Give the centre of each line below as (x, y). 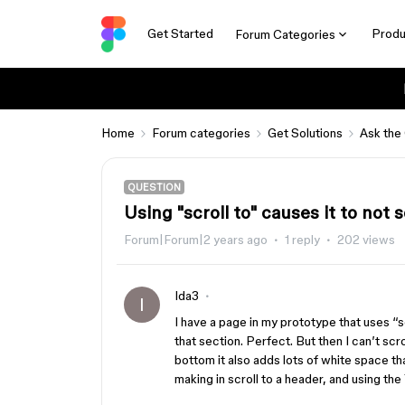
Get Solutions (305, 133)
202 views (366, 240)
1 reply (302, 240)
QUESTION (154, 187)
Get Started (180, 33)
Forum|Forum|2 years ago (196, 240)
